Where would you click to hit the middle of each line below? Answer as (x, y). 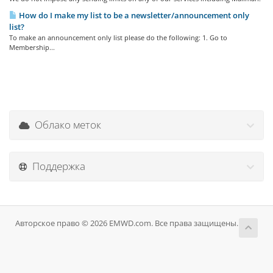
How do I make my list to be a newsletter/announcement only (133, 15)
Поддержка (56, 166)
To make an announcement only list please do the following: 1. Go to (118, 37)
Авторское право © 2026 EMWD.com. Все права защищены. (127, 223)
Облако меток (66, 125)
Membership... (32, 47)
